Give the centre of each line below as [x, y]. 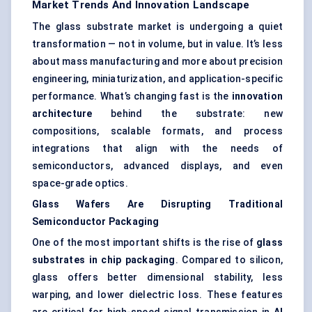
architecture [62, 114]
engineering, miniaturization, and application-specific [157, 79]
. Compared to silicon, [229, 260]
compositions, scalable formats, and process [157, 131]
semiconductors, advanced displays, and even [157, 166]
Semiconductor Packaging [96, 222]
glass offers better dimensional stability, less [157, 278]
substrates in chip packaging [104, 260]
